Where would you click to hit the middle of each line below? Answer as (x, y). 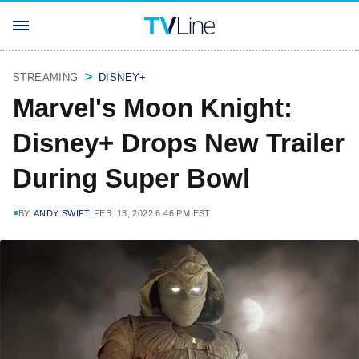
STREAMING (46, 77)
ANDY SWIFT (62, 213)
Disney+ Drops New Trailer (179, 143)
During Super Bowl (131, 178)
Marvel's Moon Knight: (153, 108)
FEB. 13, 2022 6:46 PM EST (152, 213)
